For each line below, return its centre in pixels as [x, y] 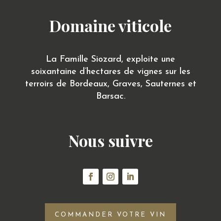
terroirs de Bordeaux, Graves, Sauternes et [110, 84]
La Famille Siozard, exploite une [110, 59]
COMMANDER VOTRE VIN [110, 215]
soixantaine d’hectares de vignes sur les [110, 72]
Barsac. [110, 96]
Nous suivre [110, 141]
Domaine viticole [110, 25]
